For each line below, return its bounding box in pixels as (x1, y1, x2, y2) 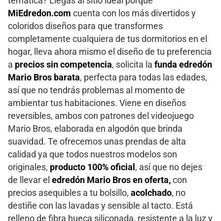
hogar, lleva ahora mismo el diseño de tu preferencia (8, 46, 212, 57)
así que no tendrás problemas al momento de (8, 85, 185, 95)
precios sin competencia (15, 59, 112, 70)
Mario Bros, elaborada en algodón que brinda (8, 123, 183, 134)
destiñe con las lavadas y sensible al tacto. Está (8, 200, 193, 211)
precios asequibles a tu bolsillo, (8, 187, 131, 198)
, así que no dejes (135, 162, 202, 172)
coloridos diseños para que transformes (8, 21, 163, 31)
